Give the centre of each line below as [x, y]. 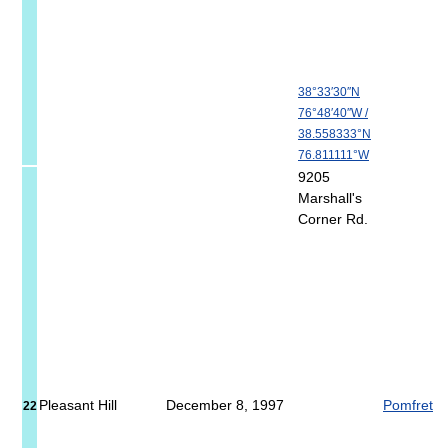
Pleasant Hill [78, 405]
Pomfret [408, 405]
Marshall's [330, 198]
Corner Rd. [333, 219]
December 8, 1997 [225, 405]
